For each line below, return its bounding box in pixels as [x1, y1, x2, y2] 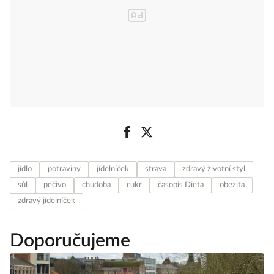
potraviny [48, 165, 81, 174]
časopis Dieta [158, 181, 204, 190]
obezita [220, 181, 245, 190]
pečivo [43, 181, 66, 190]
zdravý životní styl [182, 165, 245, 174]
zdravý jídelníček [18, 197, 75, 206]
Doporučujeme [10, 232, 130, 251]
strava [145, 165, 166, 174]
